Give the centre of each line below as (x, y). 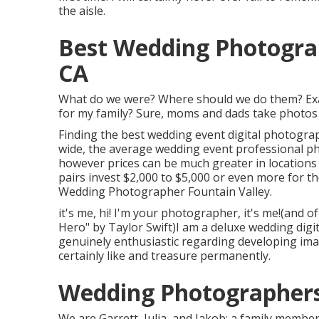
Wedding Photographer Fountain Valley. (165, 191)
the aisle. (82, 10)
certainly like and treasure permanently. (164, 255)
